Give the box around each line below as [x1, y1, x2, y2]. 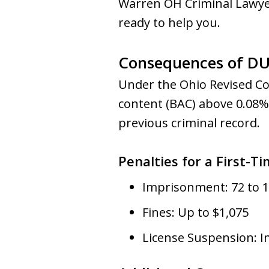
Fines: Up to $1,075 [142, 204, 249, 220]
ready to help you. [118, 14, 220, 31]
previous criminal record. [118, 115, 260, 131]
